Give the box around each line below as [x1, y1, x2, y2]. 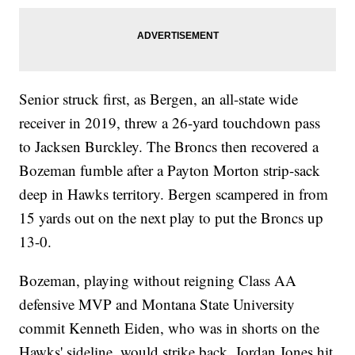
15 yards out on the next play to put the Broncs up [19, 207, 324, 227]
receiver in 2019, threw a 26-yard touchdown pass [19, 112, 321, 132]
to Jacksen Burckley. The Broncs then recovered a [19, 136, 319, 156]
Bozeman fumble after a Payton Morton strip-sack [19, 159, 321, 180]
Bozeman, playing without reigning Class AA [19, 269, 297, 290]
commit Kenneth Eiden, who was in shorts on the [19, 317, 320, 338]
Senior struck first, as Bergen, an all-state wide [19, 88, 299, 109]
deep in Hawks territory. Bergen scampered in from [19, 183, 329, 204]
